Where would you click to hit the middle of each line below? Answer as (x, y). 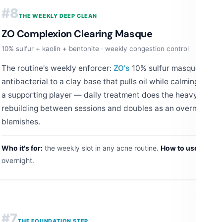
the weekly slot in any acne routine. (102, 148)
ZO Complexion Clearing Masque (77, 33)
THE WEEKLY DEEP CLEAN (58, 16)
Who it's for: (22, 148)
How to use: (180, 148)
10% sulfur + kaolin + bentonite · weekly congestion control (95, 48)
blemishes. (21, 121)
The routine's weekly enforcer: (57, 68)
